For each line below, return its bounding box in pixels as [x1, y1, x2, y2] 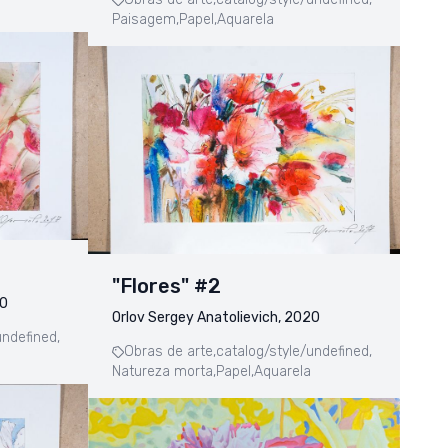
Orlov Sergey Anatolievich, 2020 [112, 309, 320, 327]
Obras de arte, [124, 343, 216, 361]
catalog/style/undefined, [216, 343, 372, 361]
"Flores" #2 [112, 274, 221, 299]
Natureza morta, [112, 363, 216, 381]
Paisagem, [112, 11, 179, 29]
